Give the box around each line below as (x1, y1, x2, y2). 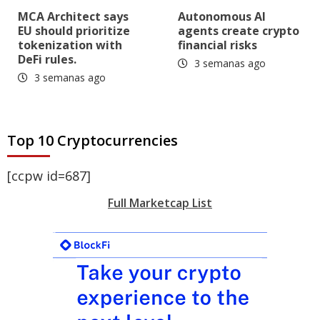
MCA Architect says (18, 9, 129, 25)
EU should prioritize (18, 23, 130, 39)
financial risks (178, 37, 257, 54)
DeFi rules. (18, 51, 76, 68)
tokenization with (18, 37, 122, 54)
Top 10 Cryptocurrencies (7, 131, 178, 151)
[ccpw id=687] (7, 167, 91, 185)
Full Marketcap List (108, 195, 212, 211)
